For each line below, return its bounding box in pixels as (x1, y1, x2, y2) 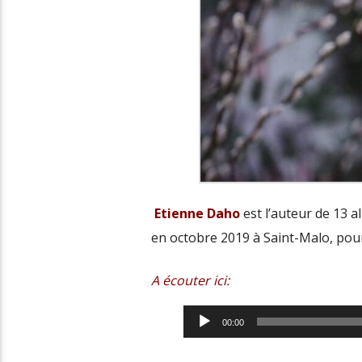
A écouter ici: (150, 271, 233, 289)
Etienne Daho (150, 204, 240, 223)
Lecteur (182, 307, 229, 326)
